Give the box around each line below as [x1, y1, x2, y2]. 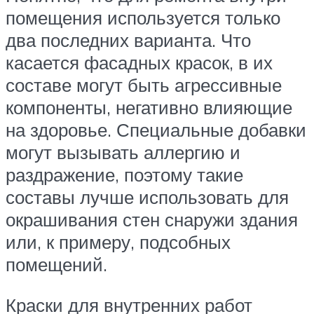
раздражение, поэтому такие [6, 163, 243, 186]
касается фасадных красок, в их [6, 51, 273, 74]
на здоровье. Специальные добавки [6, 118, 306, 142]
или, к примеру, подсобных [6, 231, 231, 254]
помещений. [6, 253, 107, 276]
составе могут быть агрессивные [6, 74, 282, 97]
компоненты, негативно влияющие [6, 96, 292, 119]
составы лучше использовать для [6, 186, 289, 209]
